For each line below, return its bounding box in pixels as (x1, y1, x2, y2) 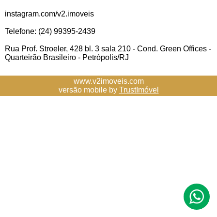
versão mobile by (58, 86, 119, 94)
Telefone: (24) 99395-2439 (5, 27, 95, 35)
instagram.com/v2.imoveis (5, 10, 94, 18)
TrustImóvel (119, 86, 159, 94)
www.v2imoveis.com (73, 77, 144, 85)
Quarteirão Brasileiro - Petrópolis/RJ (5, 53, 129, 62)
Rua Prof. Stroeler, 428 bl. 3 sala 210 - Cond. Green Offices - (5, 45, 211, 53)
